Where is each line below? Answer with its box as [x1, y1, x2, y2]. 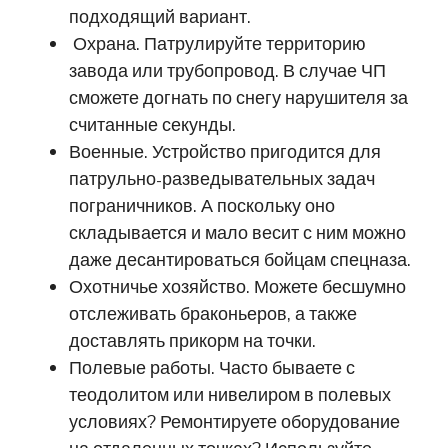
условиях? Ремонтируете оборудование [69, 409, 401, 433]
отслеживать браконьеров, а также [69, 301, 358, 325]
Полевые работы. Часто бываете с [69, 355, 356, 379]
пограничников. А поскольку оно [69, 193, 336, 217]
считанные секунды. [69, 112, 237, 136]
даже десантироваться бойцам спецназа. [69, 247, 412, 271]
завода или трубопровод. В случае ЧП [69, 58, 387, 82]
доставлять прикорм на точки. [69, 328, 317, 352]
